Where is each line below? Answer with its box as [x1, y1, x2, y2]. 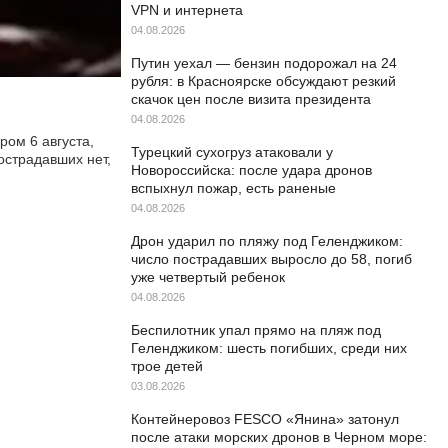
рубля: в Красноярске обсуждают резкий [131, 73, 396, 89]
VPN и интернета [131, 2, 243, 18]
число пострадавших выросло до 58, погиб [131, 251, 412, 267]
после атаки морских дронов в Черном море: [131, 429, 427, 445]
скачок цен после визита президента [131, 91, 371, 107]
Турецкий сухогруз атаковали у [131, 144, 333, 160]
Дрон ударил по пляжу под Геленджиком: [131, 233, 403, 249]
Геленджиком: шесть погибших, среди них [131, 340, 407, 356]
